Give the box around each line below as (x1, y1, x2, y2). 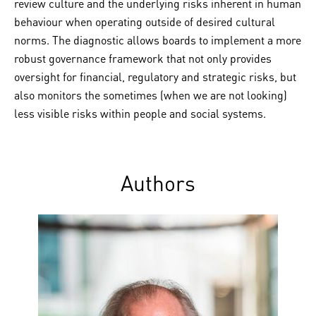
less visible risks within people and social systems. (14, 106, 266, 121)
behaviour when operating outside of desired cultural (14, 14, 275, 29)
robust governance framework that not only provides (14, 51, 272, 66)
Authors (121, 169, 195, 196)
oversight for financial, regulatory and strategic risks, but (14, 69, 296, 84)
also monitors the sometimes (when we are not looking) (14, 87, 287, 102)
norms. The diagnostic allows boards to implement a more (14, 32, 301, 47)
